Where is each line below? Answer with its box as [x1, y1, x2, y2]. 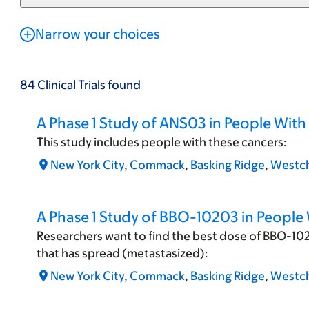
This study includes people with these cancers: [36, 135, 287, 149]
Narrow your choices [34, 26, 159, 41]
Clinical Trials [37, 78, 106, 92]
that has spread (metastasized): [36, 246, 208, 260]
